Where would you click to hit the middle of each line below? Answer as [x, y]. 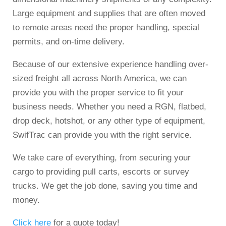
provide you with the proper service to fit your [98, 93]
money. [26, 200]
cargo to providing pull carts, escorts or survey [101, 172]
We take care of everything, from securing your [102, 158]
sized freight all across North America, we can [100, 79]
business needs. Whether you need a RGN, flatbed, [109, 107]
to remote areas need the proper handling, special [106, 28]
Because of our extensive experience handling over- [110, 65]
